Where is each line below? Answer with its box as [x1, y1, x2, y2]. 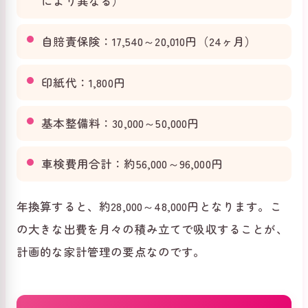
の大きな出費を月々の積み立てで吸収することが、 [16, 221, 288, 238]
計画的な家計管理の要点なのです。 [16, 243, 206, 261]
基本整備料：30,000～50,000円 [41, 114, 199, 131]
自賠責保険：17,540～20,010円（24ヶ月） [41, 33, 257, 50]
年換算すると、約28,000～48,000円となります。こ [16, 198, 282, 215]
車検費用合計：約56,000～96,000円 [41, 155, 223, 173]
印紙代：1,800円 [41, 74, 125, 91]
